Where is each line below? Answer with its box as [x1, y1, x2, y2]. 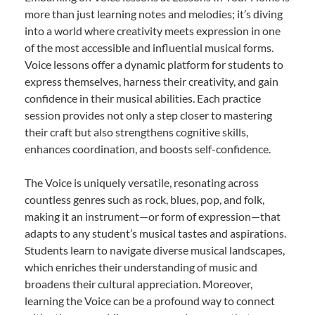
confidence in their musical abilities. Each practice [25, 91, 261, 105]
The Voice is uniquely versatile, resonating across [25, 176, 259, 190]
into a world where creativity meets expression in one [25, 24, 281, 38]
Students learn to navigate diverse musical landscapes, [25, 243, 285, 257]
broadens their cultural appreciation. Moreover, [25, 277, 252, 291]
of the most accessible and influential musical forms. [25, 41, 274, 55]
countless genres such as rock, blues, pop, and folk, [25, 193, 264, 207]
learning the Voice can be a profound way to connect [25, 294, 275, 308]
